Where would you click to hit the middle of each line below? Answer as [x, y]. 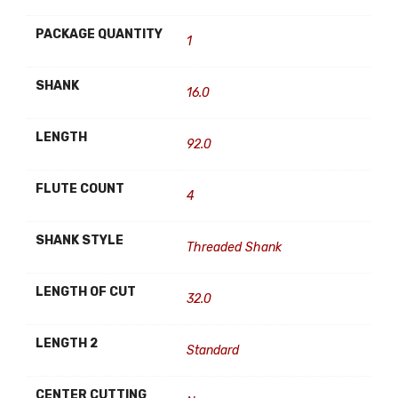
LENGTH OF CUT [86, 292]
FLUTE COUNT [80, 189]
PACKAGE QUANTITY [99, 34]
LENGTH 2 [67, 343]
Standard [213, 350]
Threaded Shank [234, 247]
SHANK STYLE [80, 240]
